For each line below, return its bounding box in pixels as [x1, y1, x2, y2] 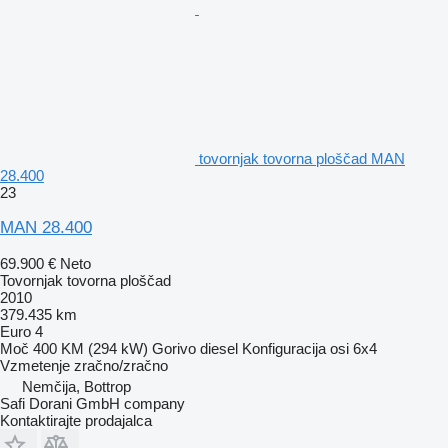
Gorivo [152, 339, 196, 357]
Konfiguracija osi [242, 339, 349, 357]
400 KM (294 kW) [33, 339, 148, 357]
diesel [200, 339, 238, 357]
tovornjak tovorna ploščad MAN [199, 149, 405, 167]
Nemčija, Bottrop [22, 377, 131, 395]
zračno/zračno [74, 356, 168, 374]
